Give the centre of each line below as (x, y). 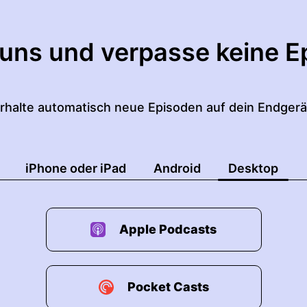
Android (177, 168)
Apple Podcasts (168, 229)
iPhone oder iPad (76, 168)
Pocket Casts (168, 287)
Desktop (253, 168)
